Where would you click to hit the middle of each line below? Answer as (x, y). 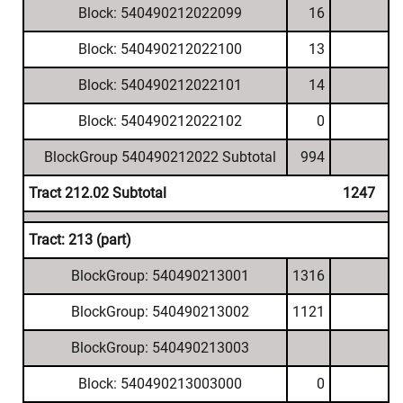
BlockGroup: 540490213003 (160, 348)
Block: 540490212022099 (160, 13)
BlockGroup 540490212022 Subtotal (160, 157)
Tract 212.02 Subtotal (98, 193)
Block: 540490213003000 (160, 384)
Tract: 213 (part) (80, 240)
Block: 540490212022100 (160, 49)
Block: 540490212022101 (160, 85)
